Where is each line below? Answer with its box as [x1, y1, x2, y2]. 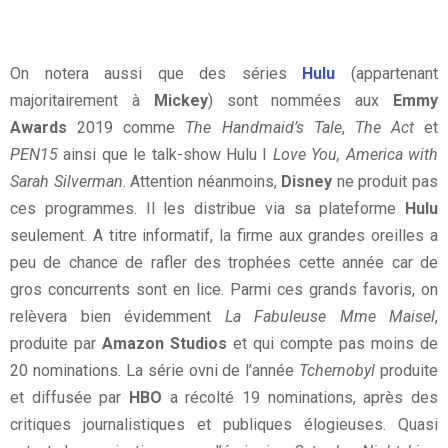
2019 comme [67, 118, 186, 138]
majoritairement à [10, 91, 154, 111]
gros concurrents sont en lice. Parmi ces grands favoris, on [10, 280, 438, 300]
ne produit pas [332, 172, 439, 192]
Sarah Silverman [10, 172, 123, 192]
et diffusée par [10, 388, 129, 408]
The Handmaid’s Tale [185, 118, 342, 138]
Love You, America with [267, 145, 439, 165]
